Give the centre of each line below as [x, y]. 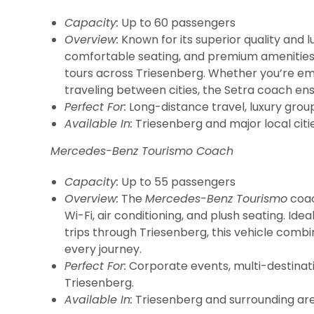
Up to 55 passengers [177, 182]
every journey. [103, 249]
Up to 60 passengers [177, 23]
